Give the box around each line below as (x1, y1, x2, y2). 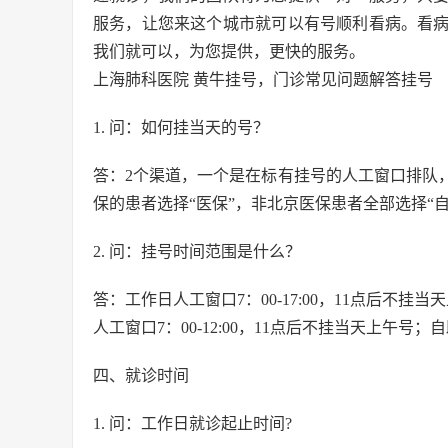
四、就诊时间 (93, 367, 189, 384)
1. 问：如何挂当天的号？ (93, 119, 269, 136)
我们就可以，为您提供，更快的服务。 (93, 43, 365, 60)
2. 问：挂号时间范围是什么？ (93, 243, 301, 260)
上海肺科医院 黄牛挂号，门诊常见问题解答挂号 (93, 71, 433, 88)
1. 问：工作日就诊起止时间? (93, 415, 292, 432)
